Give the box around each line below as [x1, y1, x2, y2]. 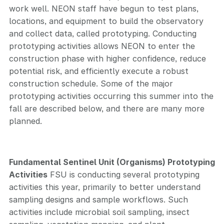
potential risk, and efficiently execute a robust [9, 66, 188, 76]
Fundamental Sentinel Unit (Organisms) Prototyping [9, 157, 215, 167]
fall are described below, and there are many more [9, 103, 204, 113]
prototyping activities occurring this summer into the [9, 91, 213, 101]
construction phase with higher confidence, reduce [9, 53, 206, 63]
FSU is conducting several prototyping [47, 169, 199, 179]
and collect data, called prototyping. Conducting [9, 28, 196, 38]
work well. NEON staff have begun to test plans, [9, 3, 198, 13]
